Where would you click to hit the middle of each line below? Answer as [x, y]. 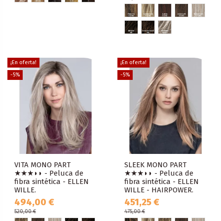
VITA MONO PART [42, 165]
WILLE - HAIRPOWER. [159, 190]
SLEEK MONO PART [155, 165]
